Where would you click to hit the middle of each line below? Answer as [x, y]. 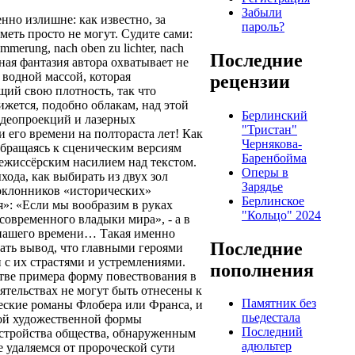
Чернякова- [272, 143]
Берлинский [275, 115]
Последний [272, 332]
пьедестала [271, 318]
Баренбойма [274, 158]
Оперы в [265, 172]
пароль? [263, 26]
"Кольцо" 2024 [281, 215]
